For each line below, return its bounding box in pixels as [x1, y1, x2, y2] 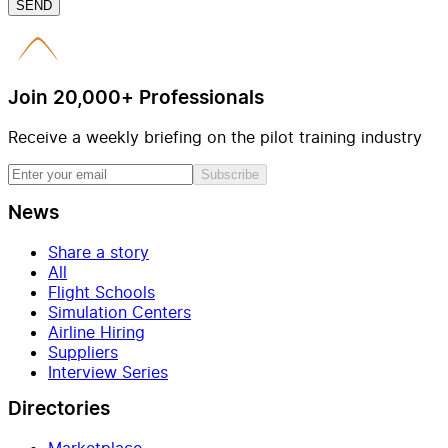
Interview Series [48, 361, 168, 382]
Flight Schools [48, 281, 155, 302]
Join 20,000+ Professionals [8, 89, 264, 109]
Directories [8, 400, 110, 420]
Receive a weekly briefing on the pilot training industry [8, 127, 422, 148]
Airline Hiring [48, 321, 145, 342]
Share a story [48, 241, 149, 262]
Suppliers [48, 341, 118, 362]
